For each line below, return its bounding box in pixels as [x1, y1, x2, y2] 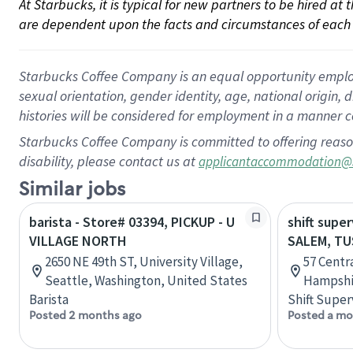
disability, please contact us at [19, 152, 199, 170]
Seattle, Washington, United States [45, 272, 247, 289]
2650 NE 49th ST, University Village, [45, 253, 243, 270]
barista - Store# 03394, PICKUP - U [29, 213, 235, 231]
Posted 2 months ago [29, 308, 142, 322]
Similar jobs [19, 177, 125, 202]
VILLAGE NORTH [29, 232, 127, 250]
